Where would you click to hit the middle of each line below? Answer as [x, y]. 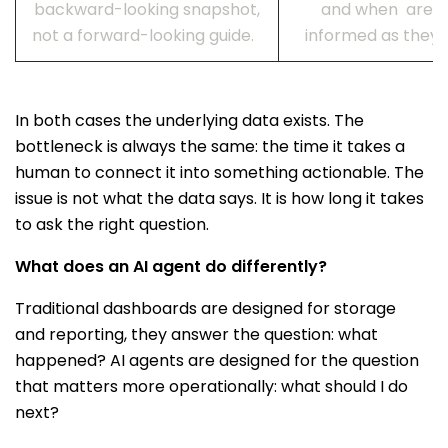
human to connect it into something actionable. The [219, 172]
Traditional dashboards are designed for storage [205, 308]
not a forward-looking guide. [147, 35]
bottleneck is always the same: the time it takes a [210, 146]
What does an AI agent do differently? [173, 266]
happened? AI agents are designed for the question [217, 360]
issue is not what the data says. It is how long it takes [219, 198]
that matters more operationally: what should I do [211, 386]
